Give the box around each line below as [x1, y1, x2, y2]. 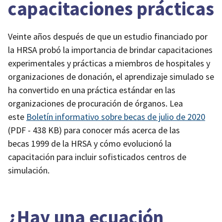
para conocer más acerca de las [62, 124, 180, 136]
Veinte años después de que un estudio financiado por [8, 30, 208, 42]
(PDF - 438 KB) [8, 124, 62, 136]
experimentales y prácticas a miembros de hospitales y [8, 57, 210, 69]
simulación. [8, 164, 50, 176]
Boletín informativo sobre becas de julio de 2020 [26, 111, 205, 122]
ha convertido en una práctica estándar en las [8, 84, 175, 96]
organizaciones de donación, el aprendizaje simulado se [8, 70, 214, 82]
